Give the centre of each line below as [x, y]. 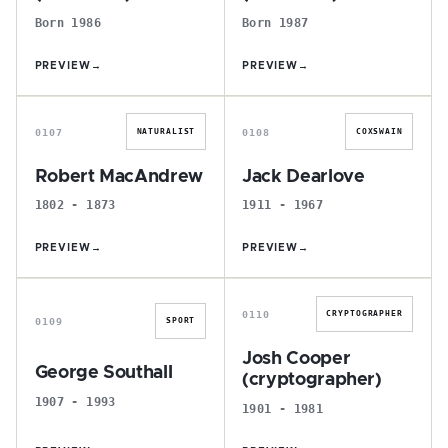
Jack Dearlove [303, 176]
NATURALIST [166, 131]
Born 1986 [67, 22]
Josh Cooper [296, 359]
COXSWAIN [379, 131]
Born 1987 [275, 22]
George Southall [103, 373]
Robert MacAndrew [118, 176]
